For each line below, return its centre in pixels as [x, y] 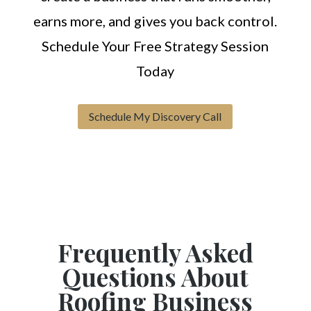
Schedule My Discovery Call [155, 117]
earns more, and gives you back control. [155, 20]
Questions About [155, 277]
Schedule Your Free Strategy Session [155, 45]
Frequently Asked [155, 253]
